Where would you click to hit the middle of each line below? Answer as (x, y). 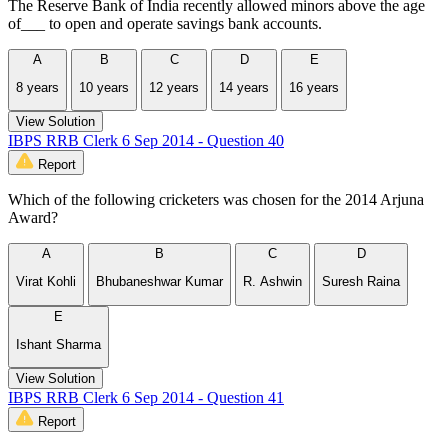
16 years (314, 87)
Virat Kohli (46, 282)
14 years (244, 87)
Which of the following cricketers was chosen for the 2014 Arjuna (216, 200)
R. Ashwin (272, 282)
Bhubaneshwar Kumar (159, 282)
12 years (174, 87)
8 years (37, 87)
